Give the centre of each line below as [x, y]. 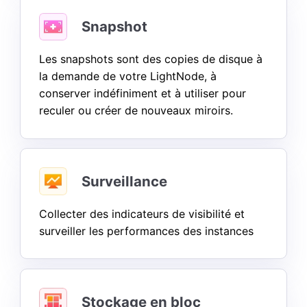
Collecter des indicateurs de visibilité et [142, 214]
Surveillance [124, 181]
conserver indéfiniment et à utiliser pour [143, 94]
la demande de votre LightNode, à [128, 76]
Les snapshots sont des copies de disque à [151, 59]
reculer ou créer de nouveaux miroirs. [136, 111]
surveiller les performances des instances [147, 231]
